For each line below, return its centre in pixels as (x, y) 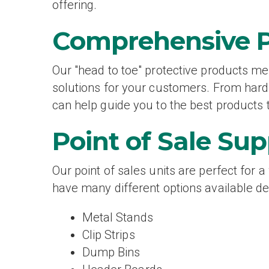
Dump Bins (111, 252)
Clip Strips (108, 235)
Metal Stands (117, 217)
